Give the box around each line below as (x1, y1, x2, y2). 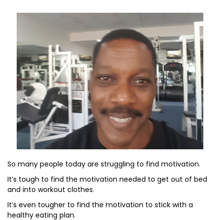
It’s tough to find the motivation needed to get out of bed (7, 174, 207, 184)
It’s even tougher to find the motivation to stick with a (7, 200, 193, 210)
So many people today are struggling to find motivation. (7, 159, 200, 169)
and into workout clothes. (7, 185, 94, 194)
